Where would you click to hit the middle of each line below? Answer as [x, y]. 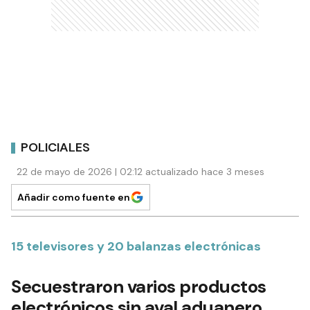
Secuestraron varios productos [139, 286]
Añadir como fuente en [74, 197]
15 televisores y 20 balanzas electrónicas [136, 246]
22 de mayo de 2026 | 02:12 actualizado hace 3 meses [140, 172]
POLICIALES [55, 147]
